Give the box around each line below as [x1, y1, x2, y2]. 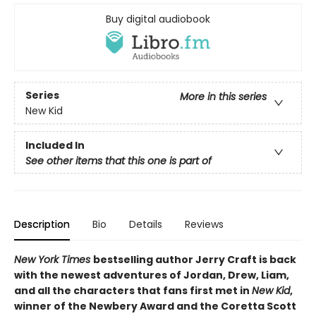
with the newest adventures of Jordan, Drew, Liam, [14, 268, 289, 283]
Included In [25, 138, 85, 153]
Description [14, 217, 70, 232]
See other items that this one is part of [25, 154, 212, 169]
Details [129, 217, 162, 232]
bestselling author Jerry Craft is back [93, 253, 296, 267]
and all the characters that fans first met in [14, 284, 252, 298]
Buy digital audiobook [106, 12, 210, 26]
